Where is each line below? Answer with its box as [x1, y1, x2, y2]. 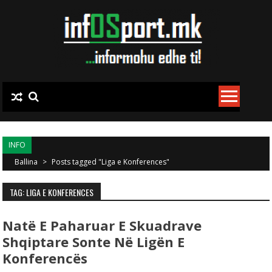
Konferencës [2, 249, 88, 267]
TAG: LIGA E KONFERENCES [10, 186, 94, 199]
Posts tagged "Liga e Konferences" [52, 157, 170, 167]
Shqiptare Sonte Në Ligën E [2, 233, 185, 251]
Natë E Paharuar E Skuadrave [2, 216, 202, 234]
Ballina [15, 157, 40, 167]
